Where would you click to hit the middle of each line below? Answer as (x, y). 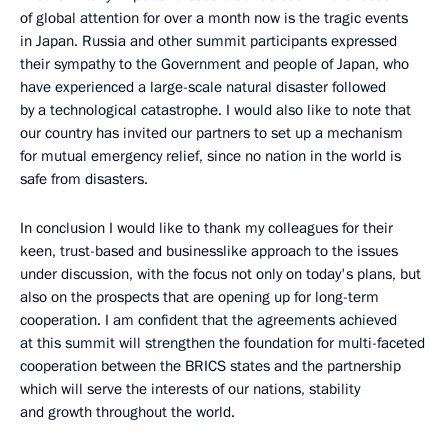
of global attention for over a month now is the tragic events (214, 17)
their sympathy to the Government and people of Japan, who (214, 63)
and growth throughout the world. (127, 411)
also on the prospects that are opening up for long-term (199, 296)
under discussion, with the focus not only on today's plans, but (220, 273)
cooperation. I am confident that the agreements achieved (208, 319)
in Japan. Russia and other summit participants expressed (208, 40)
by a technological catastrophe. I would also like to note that (215, 109)
